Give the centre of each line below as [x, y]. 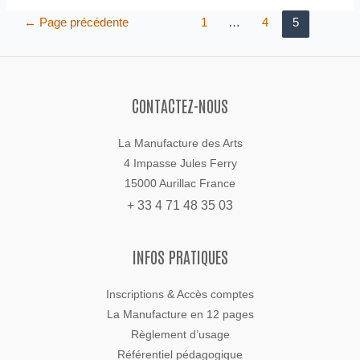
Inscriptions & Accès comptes [180, 295]
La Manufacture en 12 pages [180, 315]
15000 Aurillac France [180, 184]
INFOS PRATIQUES [180, 257]
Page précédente [83, 22]
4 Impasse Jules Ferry [180, 164]
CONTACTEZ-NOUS [180, 106]
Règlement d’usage [180, 335]
